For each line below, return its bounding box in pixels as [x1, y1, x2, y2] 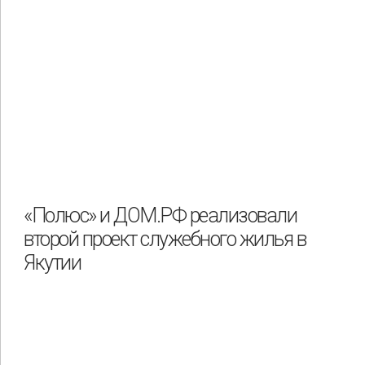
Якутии [24, 251, 81, 275]
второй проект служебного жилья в [24, 227, 306, 252]
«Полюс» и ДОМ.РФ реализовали [24, 204, 297, 228]
